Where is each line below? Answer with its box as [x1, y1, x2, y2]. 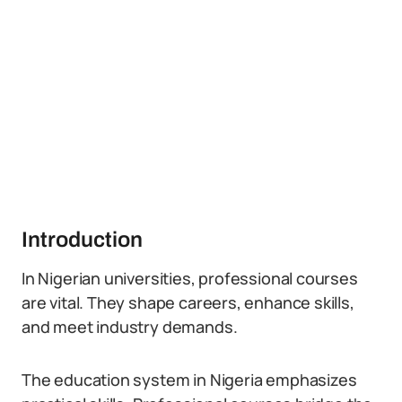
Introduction [22, 228, 143, 251]
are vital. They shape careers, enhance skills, [22, 292, 354, 313]
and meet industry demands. [22, 316, 238, 337]
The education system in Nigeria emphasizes [22, 369, 357, 390]
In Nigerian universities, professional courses [22, 267, 358, 289]
